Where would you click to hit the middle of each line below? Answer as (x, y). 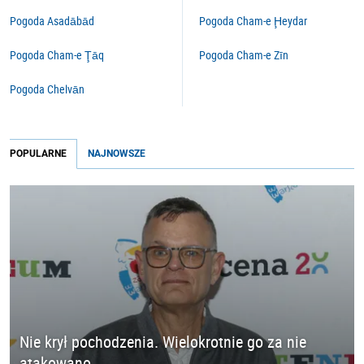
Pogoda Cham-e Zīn (244, 55)
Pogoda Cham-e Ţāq (57, 55)
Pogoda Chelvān (47, 89)
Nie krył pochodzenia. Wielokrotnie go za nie (163, 342)
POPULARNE (38, 154)
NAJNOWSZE (117, 154)
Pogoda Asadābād (52, 21)
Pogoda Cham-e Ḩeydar (253, 21)
